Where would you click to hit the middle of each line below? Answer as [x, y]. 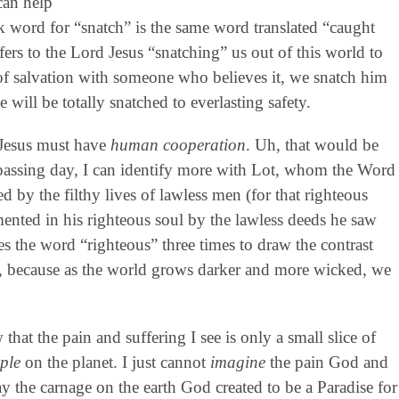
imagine [237, 362]
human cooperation [178, 144]
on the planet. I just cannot [115, 362]
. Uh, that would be [312, 144]
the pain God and [326, 362]
